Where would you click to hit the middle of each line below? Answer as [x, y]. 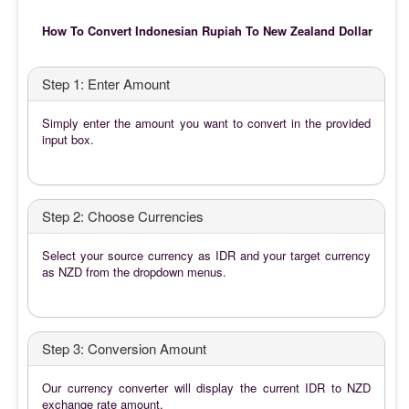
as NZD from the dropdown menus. [134, 271]
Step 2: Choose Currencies [123, 215]
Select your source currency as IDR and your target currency [207, 255]
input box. [68, 139]
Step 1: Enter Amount [106, 83]
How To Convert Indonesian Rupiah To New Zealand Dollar [207, 30]
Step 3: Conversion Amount [124, 348]
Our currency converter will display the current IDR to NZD [207, 387]
